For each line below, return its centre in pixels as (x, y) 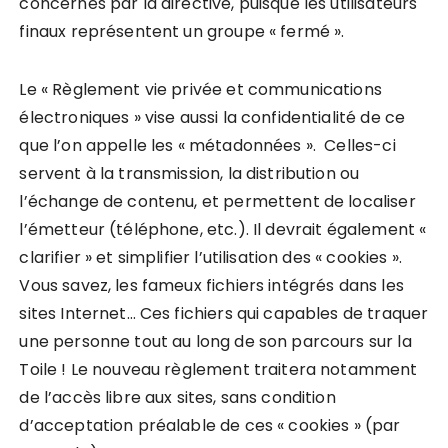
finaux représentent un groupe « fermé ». (182, 31)
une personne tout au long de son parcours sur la (215, 341)
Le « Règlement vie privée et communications (200, 89)
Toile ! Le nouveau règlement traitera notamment (218, 369)
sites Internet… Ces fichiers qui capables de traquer (224, 313)
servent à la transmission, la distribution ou (189, 173)
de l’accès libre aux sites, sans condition (177, 397)
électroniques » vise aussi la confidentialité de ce (212, 117)
